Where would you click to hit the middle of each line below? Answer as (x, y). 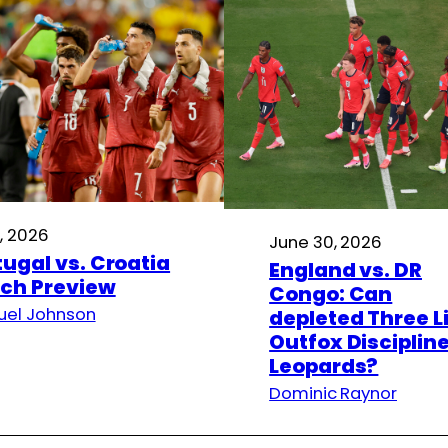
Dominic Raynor (333, 392)
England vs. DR (345, 269)
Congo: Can (331, 293)
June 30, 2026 (326, 241)
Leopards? (324, 365)
